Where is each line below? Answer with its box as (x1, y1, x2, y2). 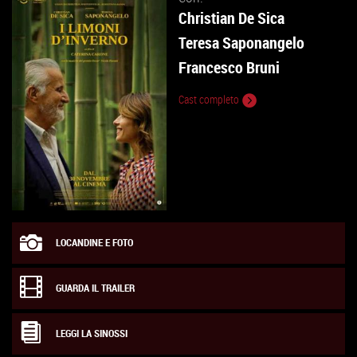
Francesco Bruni (178, 57, 280, 78)
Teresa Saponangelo (178, 32, 304, 53)
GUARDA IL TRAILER (56, 281, 135, 296)
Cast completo (178, 92, 241, 107)
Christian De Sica (178, 7, 284, 29)
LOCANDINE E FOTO (56, 236, 133, 250)
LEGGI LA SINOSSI (56, 327, 127, 341)
